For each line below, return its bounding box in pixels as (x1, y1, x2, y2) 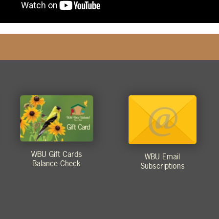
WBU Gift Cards (31, 149, 82, 160)
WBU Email (145, 151, 180, 162)
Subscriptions (140, 160, 185, 171)
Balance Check (32, 158, 81, 169)
